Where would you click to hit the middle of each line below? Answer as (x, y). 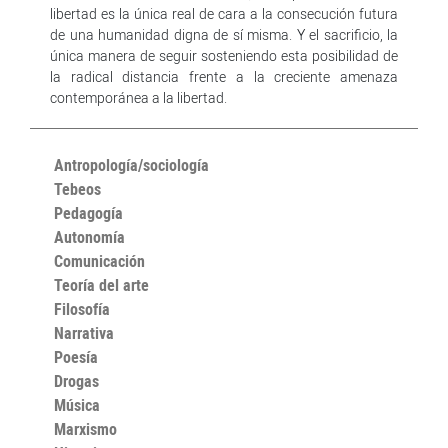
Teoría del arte (101, 284)
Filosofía (82, 308)
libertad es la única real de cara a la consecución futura (224, 13)
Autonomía (89, 236)
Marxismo (85, 428)
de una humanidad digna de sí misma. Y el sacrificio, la (224, 34)
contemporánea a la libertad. (138, 97)
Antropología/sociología (131, 164)
